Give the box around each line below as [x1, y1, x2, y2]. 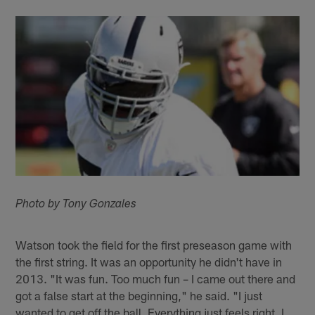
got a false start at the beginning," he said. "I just [15, 288, 263, 303]
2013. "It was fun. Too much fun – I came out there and [15, 271, 296, 286]
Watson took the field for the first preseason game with [15, 238, 292, 252]
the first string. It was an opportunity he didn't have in [15, 255, 283, 269]
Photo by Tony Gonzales [15, 199, 137, 212]
